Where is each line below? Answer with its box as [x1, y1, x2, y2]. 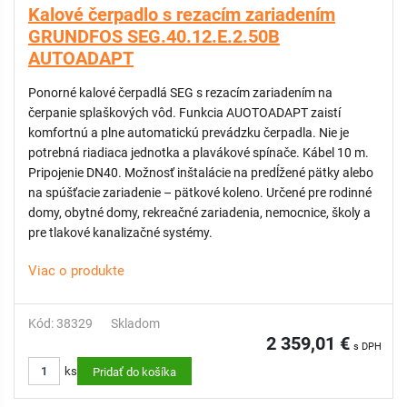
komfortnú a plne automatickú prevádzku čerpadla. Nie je [28, 125, 349, 140]
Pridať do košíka [93, 365, 176, 379]
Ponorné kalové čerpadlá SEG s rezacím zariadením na [28, 85, 333, 100]
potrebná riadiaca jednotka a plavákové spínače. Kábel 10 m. [28, 145, 369, 160]
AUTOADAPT [28, 47, 134, 69]
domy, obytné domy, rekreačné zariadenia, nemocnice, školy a [28, 205, 371, 220]
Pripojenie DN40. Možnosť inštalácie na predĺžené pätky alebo [28, 165, 373, 180]
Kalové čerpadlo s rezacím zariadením [28, 4, 335, 25]
